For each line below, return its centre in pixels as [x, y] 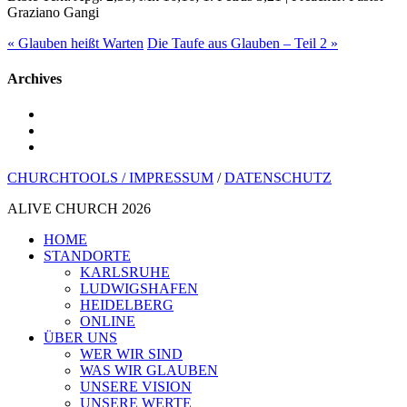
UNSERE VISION [136, 387]
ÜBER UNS [80, 338]
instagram [70, 130]
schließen [33, 255]
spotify [62, 146]
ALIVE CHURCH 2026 [79, 209]
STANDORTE [87, 256]
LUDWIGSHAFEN [139, 289]
